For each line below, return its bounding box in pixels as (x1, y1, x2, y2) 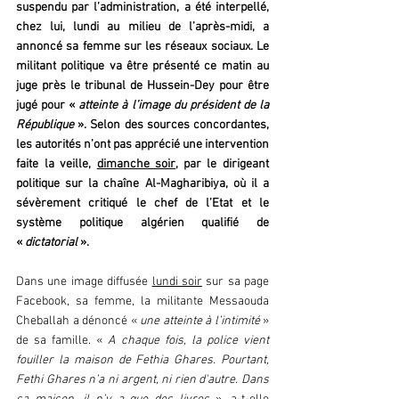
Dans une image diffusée (16, 274, 152, 290)
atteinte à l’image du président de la (78, 98, 270, 114)
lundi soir (151, 274, 202, 290)
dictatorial (25, 235, 80, 251)
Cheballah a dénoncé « (16, 313, 140, 330)
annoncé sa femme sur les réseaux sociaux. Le (16, 39, 269, 55)
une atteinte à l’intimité (140, 313, 260, 330)
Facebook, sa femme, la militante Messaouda (16, 294, 269, 310)
